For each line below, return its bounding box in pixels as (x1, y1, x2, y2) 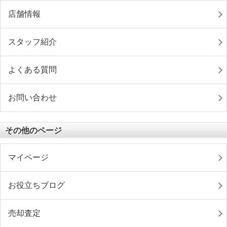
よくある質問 (8, 65, 57, 74)
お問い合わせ (8, 93, 57, 102)
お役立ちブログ (8, 181, 65, 190)
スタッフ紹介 (8, 37, 57, 46)
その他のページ (5, 126, 62, 135)
